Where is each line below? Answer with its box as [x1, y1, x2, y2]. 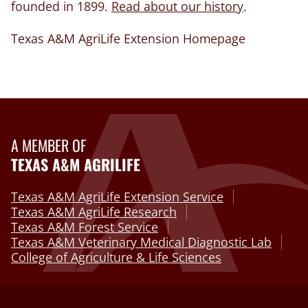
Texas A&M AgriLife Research [11, 203, 177, 220]
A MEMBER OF [11, 133, 87, 156]
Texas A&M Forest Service [11, 218, 158, 235]
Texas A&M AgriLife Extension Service [11, 188, 223, 205]
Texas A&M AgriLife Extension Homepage [11, 30, 245, 47]
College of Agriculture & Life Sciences [11, 248, 221, 265]
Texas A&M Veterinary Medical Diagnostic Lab [11, 233, 272, 250]
